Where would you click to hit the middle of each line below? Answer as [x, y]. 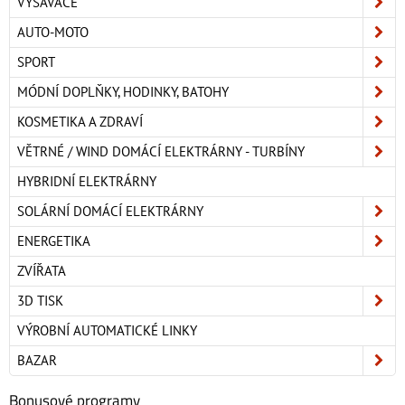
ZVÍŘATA [42, 270]
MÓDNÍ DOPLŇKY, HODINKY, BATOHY [123, 91]
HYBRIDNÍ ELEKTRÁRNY [87, 181]
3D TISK [40, 300]
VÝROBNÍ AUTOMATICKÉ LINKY [107, 330]
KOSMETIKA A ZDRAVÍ [80, 121]
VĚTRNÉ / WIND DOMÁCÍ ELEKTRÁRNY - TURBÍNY [161, 151]
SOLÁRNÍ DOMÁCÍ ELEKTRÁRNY [110, 211]
